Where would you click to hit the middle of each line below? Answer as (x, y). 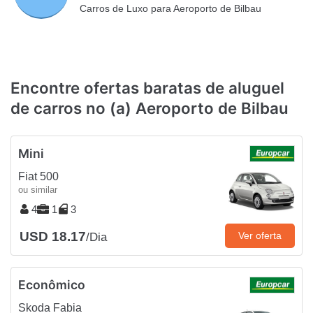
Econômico (52, 285)
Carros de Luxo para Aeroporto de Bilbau (171, 9)
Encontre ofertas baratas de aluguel (147, 87)
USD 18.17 (53, 237)
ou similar (38, 190)
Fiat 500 (38, 177)
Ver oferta (260, 236)
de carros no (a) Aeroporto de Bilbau (150, 108)
